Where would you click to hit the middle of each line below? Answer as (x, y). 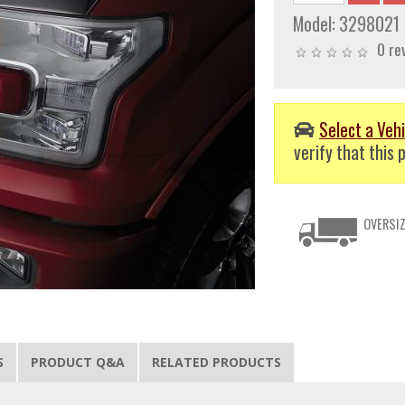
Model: (316, 24)
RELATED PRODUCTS (217, 362)
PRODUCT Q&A (78, 362)
